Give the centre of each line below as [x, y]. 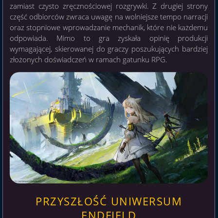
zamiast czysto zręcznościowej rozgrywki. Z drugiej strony [109, 6]
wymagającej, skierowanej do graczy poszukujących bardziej [109, 49]
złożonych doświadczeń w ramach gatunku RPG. [89, 60]
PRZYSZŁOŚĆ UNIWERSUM [109, 201]
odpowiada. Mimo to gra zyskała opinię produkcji [109, 38]
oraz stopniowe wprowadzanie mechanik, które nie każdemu [109, 27]
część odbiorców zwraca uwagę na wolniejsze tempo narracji [109, 17]
